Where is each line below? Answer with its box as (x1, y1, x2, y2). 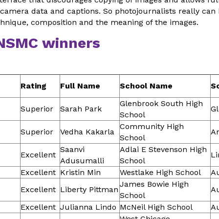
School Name (120, 81, 173, 91)
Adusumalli (60, 156, 104, 166)
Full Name (60, 81, 100, 91)
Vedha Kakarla (60, 127, 114, 137)
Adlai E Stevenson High (120, 145, 207, 154)
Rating (21, 81, 46, 91)
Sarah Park (60, 104, 102, 114)
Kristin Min (60, 168, 101, 177)
